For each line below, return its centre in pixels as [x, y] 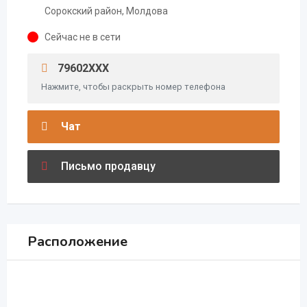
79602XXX [82, 68]
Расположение [77, 242]
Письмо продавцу [107, 166]
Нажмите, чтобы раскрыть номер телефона [133, 87]
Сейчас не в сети [83, 37]
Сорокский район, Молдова [106, 11]
